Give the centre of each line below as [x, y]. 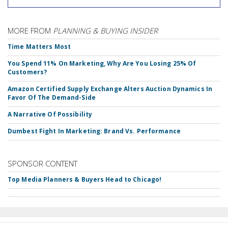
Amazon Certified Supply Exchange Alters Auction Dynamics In [110, 89]
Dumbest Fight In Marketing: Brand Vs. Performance [94, 131]
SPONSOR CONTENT [42, 164]
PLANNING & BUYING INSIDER [105, 31]
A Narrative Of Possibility [50, 115]
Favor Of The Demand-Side [52, 98]
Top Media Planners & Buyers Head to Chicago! [85, 180]
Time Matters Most [39, 47]
